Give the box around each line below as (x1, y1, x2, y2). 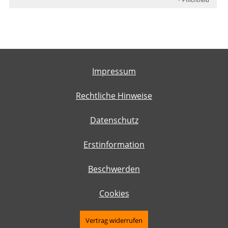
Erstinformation (83, 139, 145, 151)
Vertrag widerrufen (85, 216, 142, 225)
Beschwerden (88, 163, 140, 175)
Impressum (92, 66, 136, 77)
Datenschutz (90, 115, 138, 126)
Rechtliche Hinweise (76, 90, 152, 102)
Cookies (99, 188, 129, 199)
